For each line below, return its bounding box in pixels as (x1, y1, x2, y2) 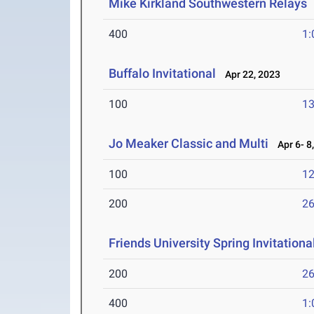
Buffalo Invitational (109, 66, 217, 81)
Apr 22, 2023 (219, 69, 281, 81)
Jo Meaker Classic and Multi (109, 136, 269, 151)
